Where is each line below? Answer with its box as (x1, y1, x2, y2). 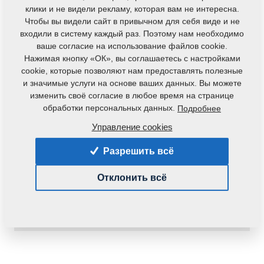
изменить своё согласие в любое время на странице (30, 90, 234, 100)
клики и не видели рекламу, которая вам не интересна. (25, 4, 239, 14)
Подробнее (177, 103, 221, 113)
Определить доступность (138, 135, 237, 144)
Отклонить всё (97, 172, 167, 183)
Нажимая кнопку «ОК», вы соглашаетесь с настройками (24, 53, 240, 63)
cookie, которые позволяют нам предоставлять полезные (21, 65, 243, 75)
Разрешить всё (103, 146, 174, 156)
